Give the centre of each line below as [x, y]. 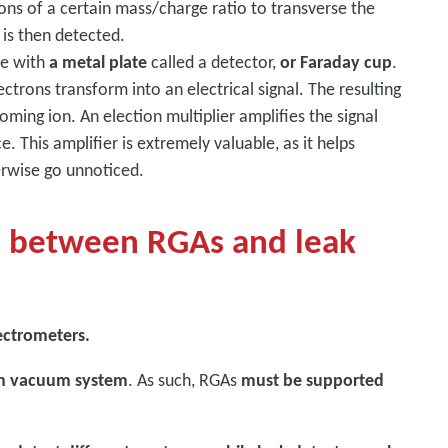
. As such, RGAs [185, 380]
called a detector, [214, 62]
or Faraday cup [336, 62]
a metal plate [98, 62]
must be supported [313, 380]
